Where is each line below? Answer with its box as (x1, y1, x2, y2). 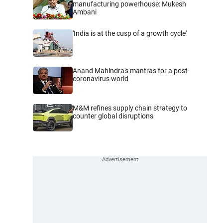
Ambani (73, 7, 97, 16)
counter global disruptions (73, 111, 153, 120)
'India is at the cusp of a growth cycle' (73, 29, 187, 37)
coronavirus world (73, 74, 128, 83)
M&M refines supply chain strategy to (73, 104, 187, 112)
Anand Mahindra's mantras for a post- (73, 66, 190, 75)
